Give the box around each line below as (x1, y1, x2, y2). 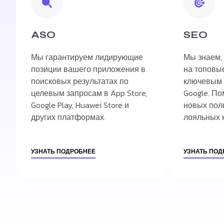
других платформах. (31, 111, 105, 123)
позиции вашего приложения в (31, 63, 145, 75)
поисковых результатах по (31, 75, 128, 87)
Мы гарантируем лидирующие (31, 51, 143, 63)
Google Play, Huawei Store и (31, 99, 129, 111)
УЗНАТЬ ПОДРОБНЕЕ (31, 148, 95, 155)
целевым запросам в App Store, (31, 87, 147, 99)
